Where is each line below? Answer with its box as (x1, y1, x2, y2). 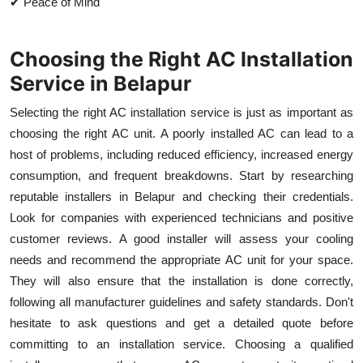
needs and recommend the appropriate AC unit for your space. (10, 252, 353, 267)
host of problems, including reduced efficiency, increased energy (10, 147, 353, 161)
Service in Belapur (10, 70, 191, 96)
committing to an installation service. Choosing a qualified (10, 336, 353, 351)
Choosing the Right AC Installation (10, 46, 353, 71)
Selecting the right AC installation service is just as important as (10, 105, 353, 119)
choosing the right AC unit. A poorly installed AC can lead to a (10, 126, 353, 140)
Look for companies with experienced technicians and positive (10, 210, 353, 224)
